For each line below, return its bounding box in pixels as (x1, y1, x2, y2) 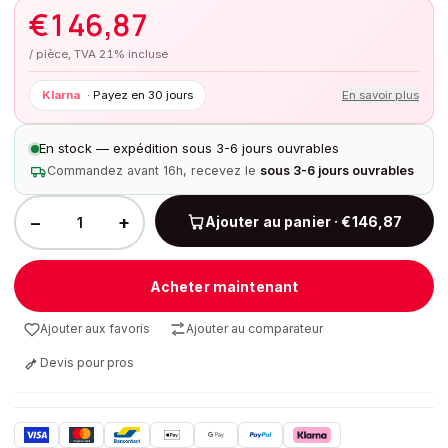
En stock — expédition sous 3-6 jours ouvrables (39, 140, 339, 156)
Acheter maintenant (149, 277, 299, 295)
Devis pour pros (40, 355, 134, 370)
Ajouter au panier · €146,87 (204, 212, 403, 230)
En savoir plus (342, 88, 419, 102)
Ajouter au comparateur (186, 321, 323, 336)
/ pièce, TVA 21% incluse (29, 47, 168, 61)
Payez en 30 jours (93, 88, 193, 102)
